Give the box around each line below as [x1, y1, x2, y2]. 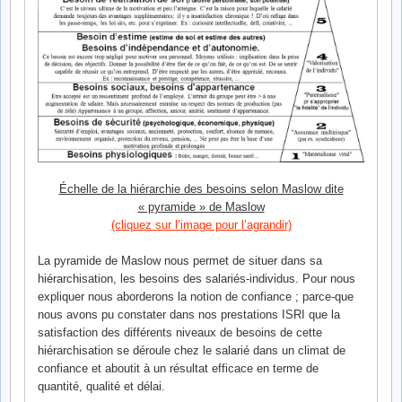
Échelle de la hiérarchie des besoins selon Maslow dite [58, 182, 344, 197]
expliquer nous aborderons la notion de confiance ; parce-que [38, 289, 354, 303]
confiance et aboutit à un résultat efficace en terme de [38, 361, 319, 375]
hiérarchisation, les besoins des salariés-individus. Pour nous [38, 271, 355, 285]
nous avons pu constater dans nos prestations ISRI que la [38, 307, 340, 321]
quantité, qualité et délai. [38, 379, 165, 393]
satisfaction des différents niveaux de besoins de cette [38, 325, 322, 339]
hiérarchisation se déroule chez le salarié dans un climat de [38, 343, 345, 357]
